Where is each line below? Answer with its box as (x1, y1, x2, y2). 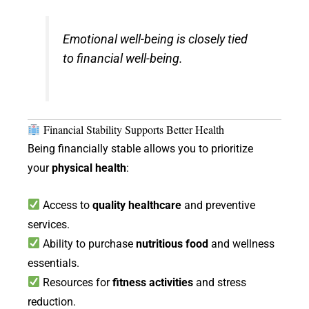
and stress (193, 275, 247, 289)
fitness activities (112, 275, 194, 289)
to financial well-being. (63, 51, 183, 66)
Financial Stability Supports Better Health (40, 122, 225, 137)
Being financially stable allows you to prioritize (28, 142, 253, 156)
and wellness (208, 237, 275, 250)
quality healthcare (92, 198, 182, 212)
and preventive (181, 198, 256, 212)
